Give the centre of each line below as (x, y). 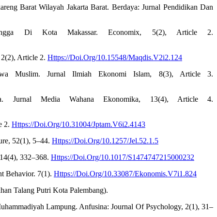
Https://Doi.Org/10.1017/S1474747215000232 (123, 157)
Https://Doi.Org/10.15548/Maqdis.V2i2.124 (115, 58)
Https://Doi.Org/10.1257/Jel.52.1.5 (105, 141)
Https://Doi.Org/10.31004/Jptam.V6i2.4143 (78, 124)
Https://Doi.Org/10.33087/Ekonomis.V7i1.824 (125, 174)
